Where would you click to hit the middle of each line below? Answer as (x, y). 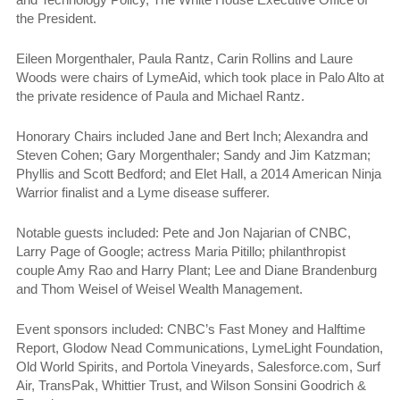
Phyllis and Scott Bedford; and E (110, 173)
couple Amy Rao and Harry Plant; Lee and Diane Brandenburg (196, 270)
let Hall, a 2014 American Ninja (292, 173)
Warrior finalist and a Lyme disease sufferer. (143, 192)
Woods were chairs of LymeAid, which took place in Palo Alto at (200, 77)
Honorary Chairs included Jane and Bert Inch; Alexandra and (192, 136)
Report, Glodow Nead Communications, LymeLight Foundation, (200, 347)
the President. (56, 18)
